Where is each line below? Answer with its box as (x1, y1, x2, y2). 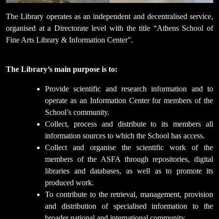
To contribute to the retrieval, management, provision (45, 190, 213, 198)
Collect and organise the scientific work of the (45, 143, 213, 152)
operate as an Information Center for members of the (45, 96, 213, 105)
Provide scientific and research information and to (45, 84, 213, 93)
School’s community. (45, 108, 109, 116)
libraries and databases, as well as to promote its (45, 166, 213, 175)
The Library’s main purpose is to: (6, 65, 117, 73)
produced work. (45, 178, 94, 187)
